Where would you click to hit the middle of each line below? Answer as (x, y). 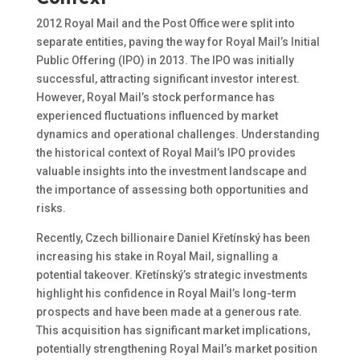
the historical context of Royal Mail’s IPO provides (166, 153)
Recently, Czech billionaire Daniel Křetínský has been (173, 238)
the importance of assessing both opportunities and (172, 190)
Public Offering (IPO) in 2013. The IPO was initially (165, 61)
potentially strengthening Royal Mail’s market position (176, 349)
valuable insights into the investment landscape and (171, 172)
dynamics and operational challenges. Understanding (178, 135)
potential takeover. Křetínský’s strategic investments (172, 275)
